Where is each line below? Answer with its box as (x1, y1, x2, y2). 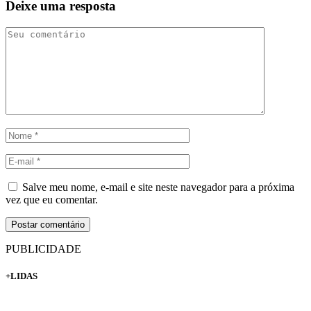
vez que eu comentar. (6, 193, 98, 205)
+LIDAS (6, 271, 37, 282)
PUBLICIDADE (6, 242, 81, 255)
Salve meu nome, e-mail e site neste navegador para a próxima (22, 180, 294, 193)
